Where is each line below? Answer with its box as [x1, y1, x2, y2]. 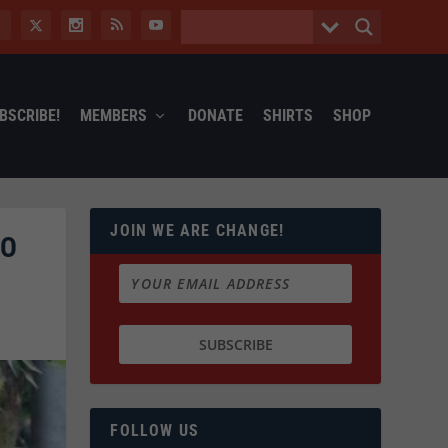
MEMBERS [79, 105, 147, 125]
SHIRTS [262, 105, 313, 125]
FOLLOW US [110, 421, 200, 441]
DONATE [187, 105, 243, 125]
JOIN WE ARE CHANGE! [110, 220, 285, 240]
